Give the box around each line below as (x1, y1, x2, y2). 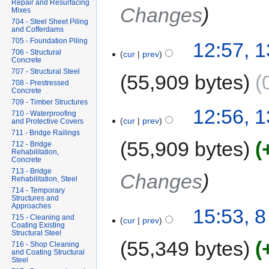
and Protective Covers (11, 117, 84, 126)
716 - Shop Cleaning (11, 240, 80, 249)
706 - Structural (11, 48, 62, 57)
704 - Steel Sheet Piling (11, 17, 89, 26)
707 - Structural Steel (11, 67, 80, 76)
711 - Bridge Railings (11, 128, 80, 138)
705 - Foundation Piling (11, 37, 88, 46)
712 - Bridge (11, 140, 52, 149)
